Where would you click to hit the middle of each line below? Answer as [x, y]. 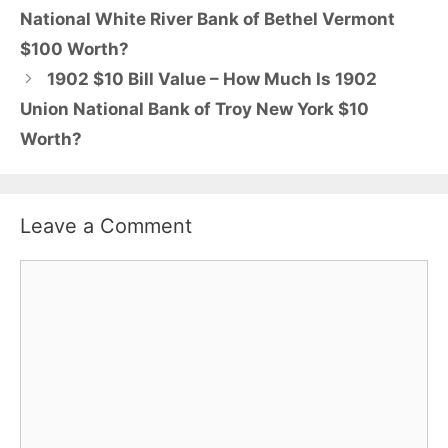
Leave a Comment [106, 226]
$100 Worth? [74, 49]
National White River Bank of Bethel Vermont [207, 19]
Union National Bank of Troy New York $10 [194, 109]
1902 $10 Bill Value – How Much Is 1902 [212, 79]
